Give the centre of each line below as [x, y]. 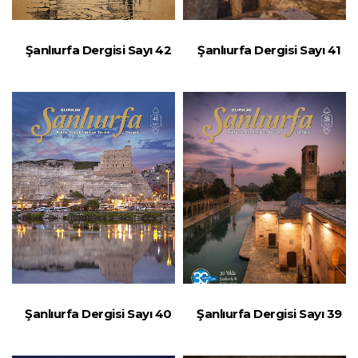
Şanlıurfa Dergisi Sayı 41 [269, 50]
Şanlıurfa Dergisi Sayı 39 [269, 313]
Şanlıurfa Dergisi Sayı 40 [98, 313]
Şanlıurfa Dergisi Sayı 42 [98, 50]
